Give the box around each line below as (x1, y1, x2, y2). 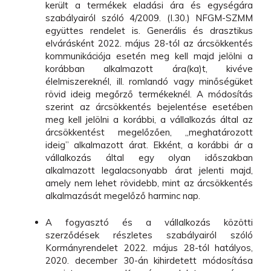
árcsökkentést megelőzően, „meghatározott (45, 126, 253, 139)
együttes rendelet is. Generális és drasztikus (45, 25, 253, 37)
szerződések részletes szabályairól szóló (45, 229, 253, 241)
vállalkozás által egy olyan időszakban (45, 152, 253, 164)
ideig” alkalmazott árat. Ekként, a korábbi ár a (45, 139, 253, 151)
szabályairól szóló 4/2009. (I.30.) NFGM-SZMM (45, 12, 253, 24)
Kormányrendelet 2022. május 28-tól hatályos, (45, 241, 253, 253)
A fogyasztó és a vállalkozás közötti (45, 216, 253, 228)
